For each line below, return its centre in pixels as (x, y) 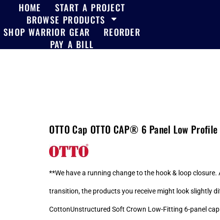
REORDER (122, 32)
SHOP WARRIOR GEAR (47, 32)
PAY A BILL (72, 44)
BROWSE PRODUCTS (68, 19)
